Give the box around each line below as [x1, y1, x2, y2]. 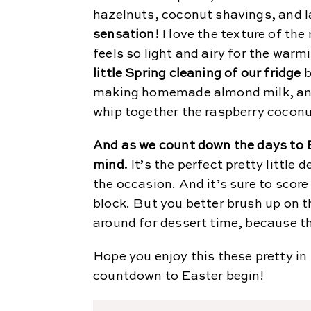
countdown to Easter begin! [93, 270, 264, 283]
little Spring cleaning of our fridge [93, 67, 301, 80]
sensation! [93, 28, 159, 41]
